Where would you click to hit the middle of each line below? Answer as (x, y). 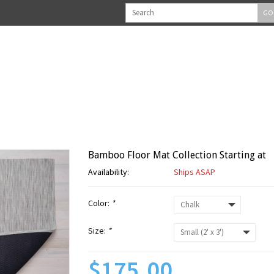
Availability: (109, 172)
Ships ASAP (194, 172)
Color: (100, 203)
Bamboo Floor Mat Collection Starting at (177, 155)
